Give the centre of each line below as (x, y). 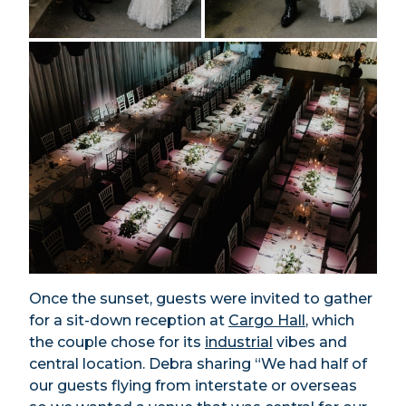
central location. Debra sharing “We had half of (198, 363)
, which (330, 320)
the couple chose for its (117, 342)
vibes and (310, 342)
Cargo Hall (267, 320)
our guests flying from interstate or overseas (193, 385)
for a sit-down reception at (129, 320)
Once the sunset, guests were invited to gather (201, 298)
